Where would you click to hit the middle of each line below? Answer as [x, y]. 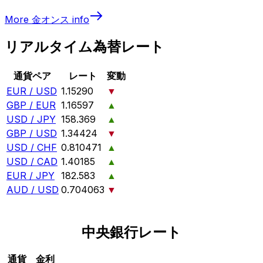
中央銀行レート [131, 232]
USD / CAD [32, 162]
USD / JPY [31, 119]
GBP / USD [32, 134]
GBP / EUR [31, 105]
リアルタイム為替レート [85, 47]
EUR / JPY [31, 176]
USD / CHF [32, 148]
